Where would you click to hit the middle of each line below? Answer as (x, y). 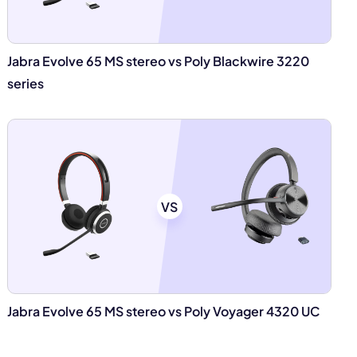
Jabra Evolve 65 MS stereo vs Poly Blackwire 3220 (159, 61)
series (26, 83)
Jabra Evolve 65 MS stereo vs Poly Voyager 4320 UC (164, 311)
